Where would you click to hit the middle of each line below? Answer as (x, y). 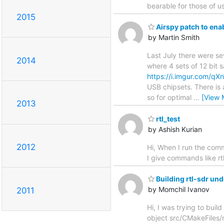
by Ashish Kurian (175, 129)
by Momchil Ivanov (179, 189)
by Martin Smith (174, 37)
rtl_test (167, 118)
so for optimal (170, 97)
